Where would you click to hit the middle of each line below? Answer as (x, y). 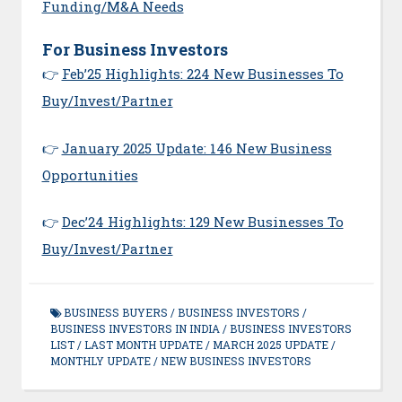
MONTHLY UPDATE (100, 361)
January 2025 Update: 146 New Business (197, 148)
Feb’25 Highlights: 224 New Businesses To (202, 74)
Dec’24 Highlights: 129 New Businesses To (202, 222)
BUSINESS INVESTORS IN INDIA (135, 329)
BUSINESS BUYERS (115, 313)
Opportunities (90, 175)
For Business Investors (135, 50)
